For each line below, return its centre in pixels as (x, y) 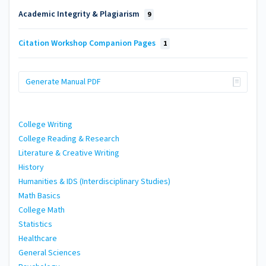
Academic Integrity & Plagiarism (80, 14)
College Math (42, 210)
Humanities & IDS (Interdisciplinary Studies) (94, 181)
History (31, 167)
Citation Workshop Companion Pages (88, 43)
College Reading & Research (69, 139)
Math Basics (39, 196)
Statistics (35, 224)
